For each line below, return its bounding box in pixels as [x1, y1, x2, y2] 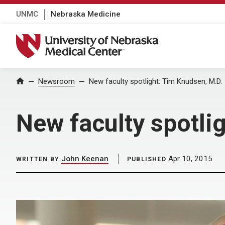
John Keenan [61, 154, 108, 163]
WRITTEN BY [16, 156, 59, 163]
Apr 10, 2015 [166, 154, 212, 163]
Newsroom [38, 77, 75, 86]
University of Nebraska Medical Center [16, 34, 171, 45]
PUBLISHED [127, 156, 166, 163]
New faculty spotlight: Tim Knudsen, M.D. [89, 77, 222, 86]
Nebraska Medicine [51, 9, 121, 19]
